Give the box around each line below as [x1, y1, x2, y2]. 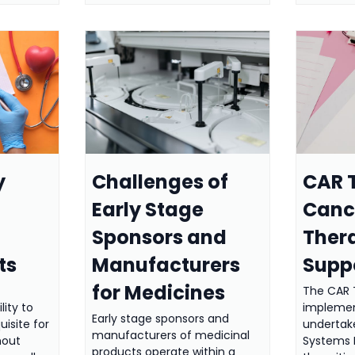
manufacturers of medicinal [91, 327, 250, 344]
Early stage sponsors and [91, 311, 229, 327]
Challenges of [91, 169, 228, 196]
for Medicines [91, 280, 225, 307]
